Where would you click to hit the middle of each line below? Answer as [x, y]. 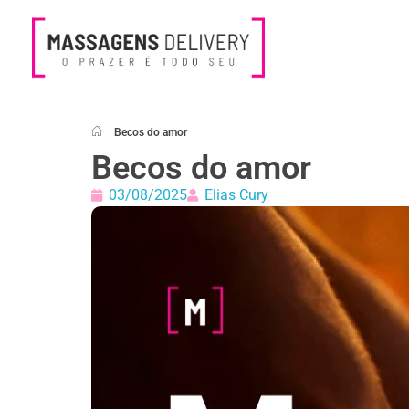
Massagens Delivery [60, 92]
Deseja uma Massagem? [47, 89]
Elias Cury [236, 194]
